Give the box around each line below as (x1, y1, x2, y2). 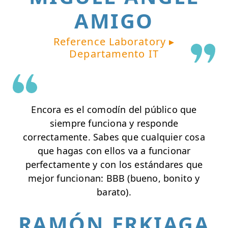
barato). (97, 186, 131, 198)
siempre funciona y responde (49, 117, 179, 130)
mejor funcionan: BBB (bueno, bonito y (28, 172, 200, 185)
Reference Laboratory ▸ (53, 35, 175, 49)
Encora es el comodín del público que (31, 103, 197, 116)
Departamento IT (69, 47, 159, 61)
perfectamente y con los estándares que (25, 158, 203, 171)
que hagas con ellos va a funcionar (37, 145, 191, 157)
